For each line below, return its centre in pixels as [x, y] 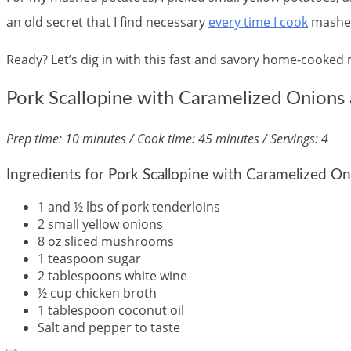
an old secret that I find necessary [107, 22]
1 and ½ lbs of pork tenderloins [129, 207]
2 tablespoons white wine [112, 276]
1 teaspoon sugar [89, 259]
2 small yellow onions [100, 224]
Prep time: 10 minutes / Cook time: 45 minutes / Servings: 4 [167, 138]
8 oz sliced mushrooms [106, 242]
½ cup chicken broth [97, 293]
